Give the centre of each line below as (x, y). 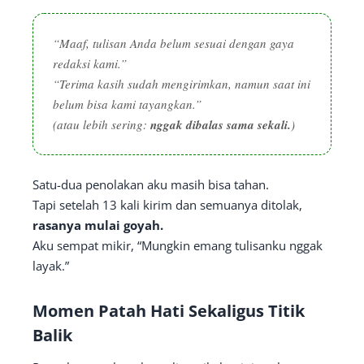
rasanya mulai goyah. (98, 225)
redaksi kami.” (90, 64)
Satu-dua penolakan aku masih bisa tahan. (151, 185)
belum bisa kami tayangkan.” (127, 104)
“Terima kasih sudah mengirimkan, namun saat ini (182, 84)
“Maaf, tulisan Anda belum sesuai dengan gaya (173, 43)
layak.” (51, 266)
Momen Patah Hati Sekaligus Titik (169, 311)
